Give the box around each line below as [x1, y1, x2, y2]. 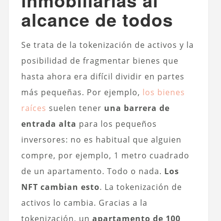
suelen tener [46, 102, 104, 113]
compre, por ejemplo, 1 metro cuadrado [21, 149, 189, 161]
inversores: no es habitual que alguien [21, 134, 182, 145]
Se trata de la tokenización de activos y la [21, 39, 194, 50]
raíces [21, 102, 46, 113]
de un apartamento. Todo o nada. [21, 165, 164, 177]
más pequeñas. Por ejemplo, [21, 86, 143, 98]
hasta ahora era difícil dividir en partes [21, 71, 184, 82]
